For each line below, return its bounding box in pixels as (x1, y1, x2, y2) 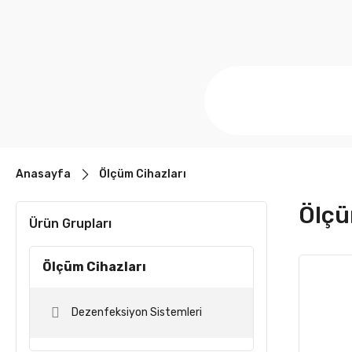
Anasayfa (16, 167, 71, 181)
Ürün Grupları (29, 216, 112, 231)
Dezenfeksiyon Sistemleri (71, 306, 202, 319)
